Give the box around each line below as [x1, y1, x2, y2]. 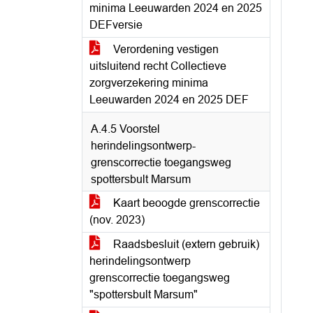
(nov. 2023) [89, 214, 145, 226]
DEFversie [89, 19, 143, 31]
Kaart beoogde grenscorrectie [110, 197, 260, 209]
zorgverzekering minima [89, 77, 208, 89]
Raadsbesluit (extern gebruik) [110, 238, 259, 250]
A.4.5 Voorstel [91, 123, 160, 135]
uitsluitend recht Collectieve [89, 60, 226, 72]
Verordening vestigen [110, 43, 219, 55]
